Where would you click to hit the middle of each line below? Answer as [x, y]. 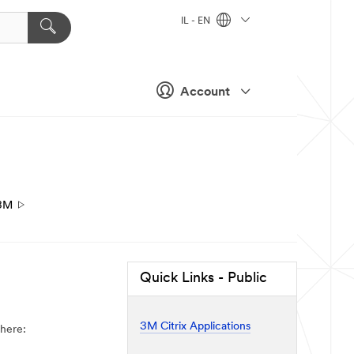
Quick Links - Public [203, 279]
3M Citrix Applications [195, 326]
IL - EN [197, 22]
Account [205, 92]
